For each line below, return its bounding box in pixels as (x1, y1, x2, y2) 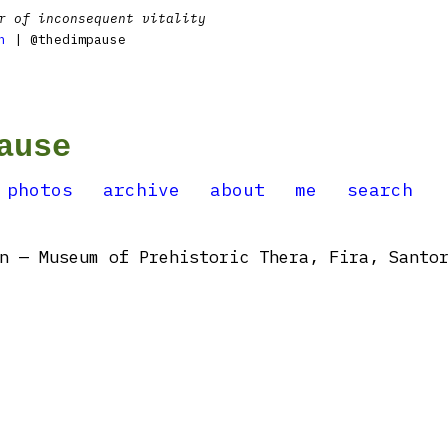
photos (7, 178, 73, 201)
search (347, 178, 413, 201)
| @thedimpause (6, 31, 126, 48)
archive (103, 178, 180, 201)
